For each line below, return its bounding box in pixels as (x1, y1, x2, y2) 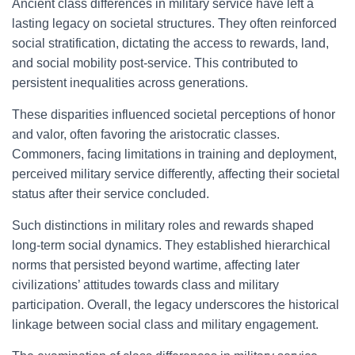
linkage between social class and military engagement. (12, 318, 319, 331)
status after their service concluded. (12, 187, 209, 200)
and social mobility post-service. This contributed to (12, 56, 298, 70)
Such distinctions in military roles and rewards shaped (12, 219, 314, 232)
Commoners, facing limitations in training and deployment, (12, 147, 337, 161)
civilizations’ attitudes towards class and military (12, 278, 279, 292)
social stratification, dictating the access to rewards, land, (12, 36, 329, 50)
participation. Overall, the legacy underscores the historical (12, 298, 339, 311)
